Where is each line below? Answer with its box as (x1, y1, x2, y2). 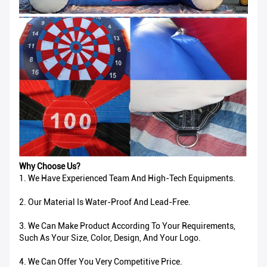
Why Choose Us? (19, 162, 80, 172)
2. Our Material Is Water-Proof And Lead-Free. (19, 197, 191, 207)
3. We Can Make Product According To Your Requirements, (19, 221, 235, 231)
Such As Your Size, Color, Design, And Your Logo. (19, 233, 201, 243)
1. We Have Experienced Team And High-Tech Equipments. (19, 173, 235, 184)
